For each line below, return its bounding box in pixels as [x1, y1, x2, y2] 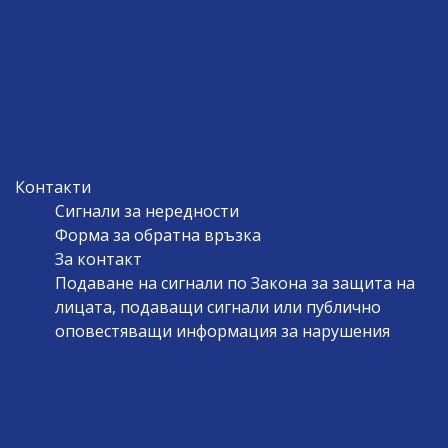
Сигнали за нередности [54, 199, 239, 222]
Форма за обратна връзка [54, 223, 261, 246]
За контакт [54, 247, 142, 270]
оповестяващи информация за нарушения [54, 319, 390, 342]
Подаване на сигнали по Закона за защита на [54, 271, 415, 294]
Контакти [14, 175, 91, 198]
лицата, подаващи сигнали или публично [54, 295, 381, 318]
